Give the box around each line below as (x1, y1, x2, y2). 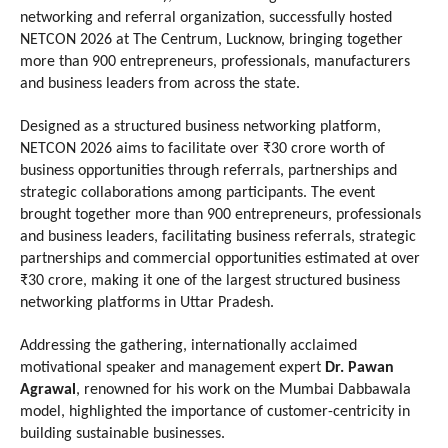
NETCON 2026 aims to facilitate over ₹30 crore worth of (20, 140, 385, 157)
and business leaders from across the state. (20, 75, 300, 92)
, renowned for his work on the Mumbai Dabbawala (76, 381, 411, 398)
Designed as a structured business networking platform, (20, 118, 381, 135)
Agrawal (20, 381, 76, 398)
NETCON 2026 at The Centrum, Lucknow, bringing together (20, 31, 403, 48)
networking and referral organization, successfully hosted (20, 9, 392, 26)
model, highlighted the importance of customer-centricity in (20, 403, 410, 420)
